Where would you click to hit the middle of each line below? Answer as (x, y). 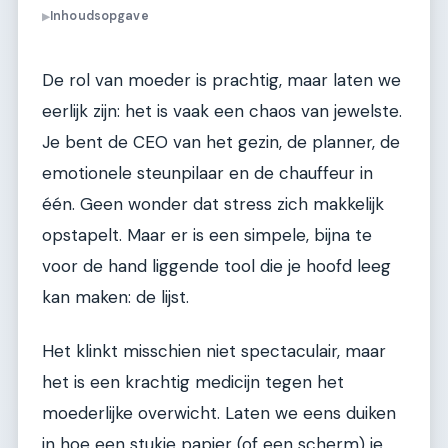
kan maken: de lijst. (115, 297)
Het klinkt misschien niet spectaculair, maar (214, 350)
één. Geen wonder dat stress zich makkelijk (213, 204)
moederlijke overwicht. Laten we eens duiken (219, 412)
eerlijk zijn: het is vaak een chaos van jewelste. (222, 111)
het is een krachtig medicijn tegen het (193, 381)
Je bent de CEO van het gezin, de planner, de (221, 142)
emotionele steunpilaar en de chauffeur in (207, 173)
